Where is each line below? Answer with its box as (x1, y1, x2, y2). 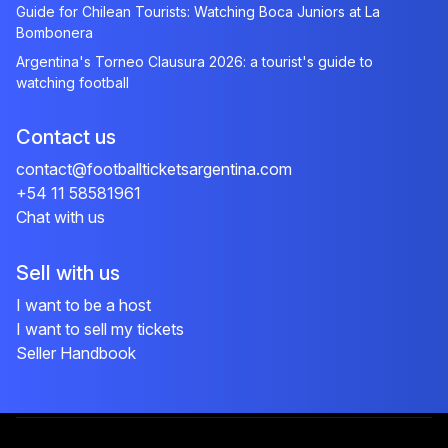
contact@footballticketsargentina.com (16, 159, 292, 179)
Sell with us (16, 261, 120, 285)
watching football (16, 74, 129, 91)
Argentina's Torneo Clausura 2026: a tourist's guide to (16, 53, 373, 70)
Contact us (16, 125, 116, 149)
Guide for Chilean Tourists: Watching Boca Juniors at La (16, 3, 380, 20)
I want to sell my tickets (16, 319, 184, 339)
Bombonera (16, 24, 93, 41)
